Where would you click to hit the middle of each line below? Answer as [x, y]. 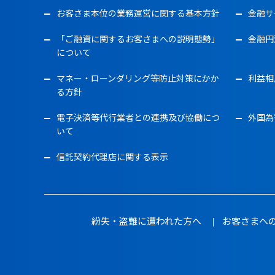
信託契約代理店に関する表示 [112, 157]
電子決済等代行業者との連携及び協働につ [138, 117]
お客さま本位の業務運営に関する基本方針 [138, 13]
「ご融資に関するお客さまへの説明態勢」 [138, 39]
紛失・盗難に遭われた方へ [146, 221]
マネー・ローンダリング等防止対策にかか [138, 78]
